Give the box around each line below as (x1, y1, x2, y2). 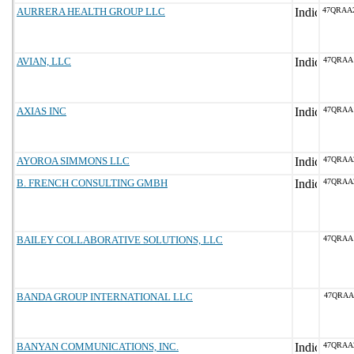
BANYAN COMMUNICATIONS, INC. (17, 341, 179, 352)
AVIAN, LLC (17, 55, 71, 67)
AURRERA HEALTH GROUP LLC (17, 6, 165, 17)
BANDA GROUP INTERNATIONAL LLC (17, 291, 193, 303)
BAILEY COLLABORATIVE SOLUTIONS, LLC (17, 234, 223, 246)
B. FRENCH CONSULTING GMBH (17, 177, 168, 189)
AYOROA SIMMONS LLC (17, 155, 130, 167)
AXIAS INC (17, 105, 66, 117)
